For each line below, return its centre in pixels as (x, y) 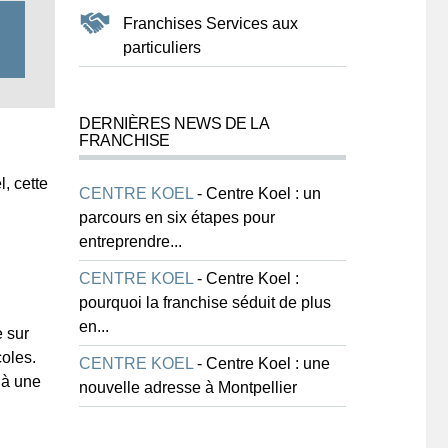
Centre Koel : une (268, 363)
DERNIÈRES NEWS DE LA (174, 123)
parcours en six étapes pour (177, 217)
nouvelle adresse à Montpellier (188, 387)
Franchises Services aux (210, 23)
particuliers (162, 47)
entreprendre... (130, 241)
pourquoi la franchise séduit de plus (205, 302)
